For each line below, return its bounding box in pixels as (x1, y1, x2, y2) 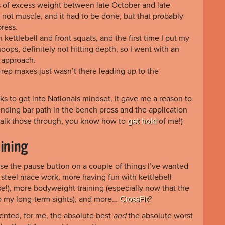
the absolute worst (126, 210, 193, 221)
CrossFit (120, 194, 148, 204)
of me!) (157, 116, 183, 126)
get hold (128, 116, 157, 126)
